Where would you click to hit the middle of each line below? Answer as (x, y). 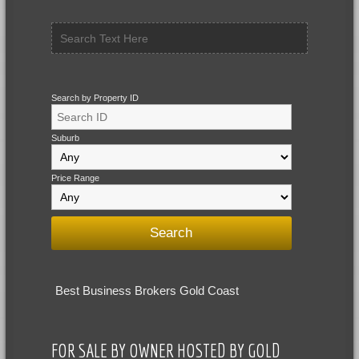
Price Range (75, 178)
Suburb (65, 138)
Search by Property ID (95, 98)
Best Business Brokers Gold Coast (147, 290)
